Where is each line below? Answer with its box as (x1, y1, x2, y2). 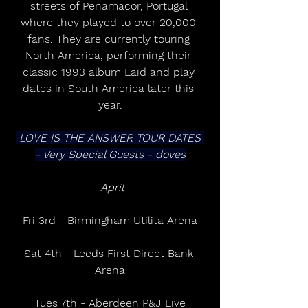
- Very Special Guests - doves (34, 147, 186, 161)
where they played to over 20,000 (21, 15, 199, 29)
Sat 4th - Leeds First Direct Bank (23, 246, 197, 260)
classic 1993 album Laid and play (22, 65, 198, 78)
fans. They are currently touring (27, 32, 193, 45)
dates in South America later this (23, 81, 197, 95)
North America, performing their (25, 48, 195, 62)
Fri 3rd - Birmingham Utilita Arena (23, 213, 197, 227)
